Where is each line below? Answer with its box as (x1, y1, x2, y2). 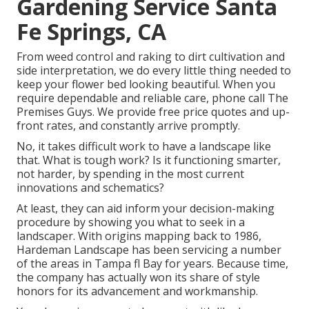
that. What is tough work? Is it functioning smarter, (17, 152, 281, 168)
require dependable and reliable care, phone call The (17, 90, 288, 106)
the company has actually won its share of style (17, 270, 260, 286)
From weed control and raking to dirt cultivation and (17, 49, 285, 65)
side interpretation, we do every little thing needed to (17, 63, 291, 79)
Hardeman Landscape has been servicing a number (17, 242, 281, 258)
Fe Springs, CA (17, 17, 166, 47)
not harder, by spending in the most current (17, 166, 244, 182)
